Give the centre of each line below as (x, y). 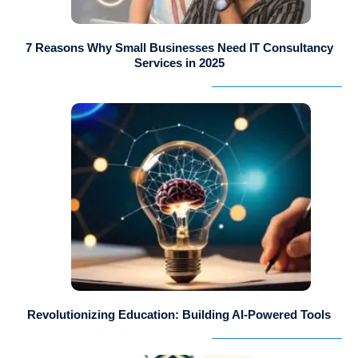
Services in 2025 (179, 63)
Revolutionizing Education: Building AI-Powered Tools (179, 315)
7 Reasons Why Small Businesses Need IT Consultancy (179, 48)
